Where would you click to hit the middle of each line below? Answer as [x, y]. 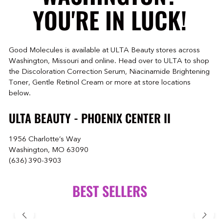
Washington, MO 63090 [49, 150]
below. [20, 93]
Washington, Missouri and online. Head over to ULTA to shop [109, 61]
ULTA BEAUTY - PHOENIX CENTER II [90, 118]
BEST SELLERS [109, 191]
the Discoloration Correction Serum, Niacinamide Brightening [109, 71]
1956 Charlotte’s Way [45, 139]
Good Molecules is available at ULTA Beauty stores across [104, 50]
